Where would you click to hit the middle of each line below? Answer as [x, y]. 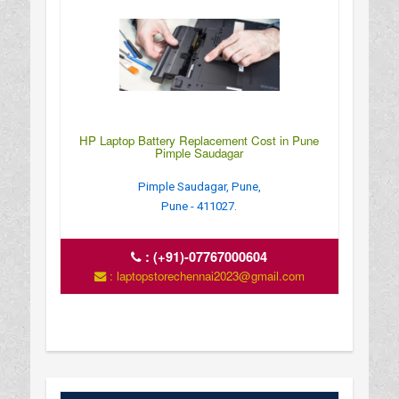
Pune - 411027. [199, 206]
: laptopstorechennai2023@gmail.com [205, 275]
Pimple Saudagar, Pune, [199, 186]
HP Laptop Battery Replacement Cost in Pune [199, 140]
